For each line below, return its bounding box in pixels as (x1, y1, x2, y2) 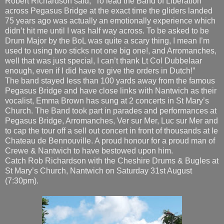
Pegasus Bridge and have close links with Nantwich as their (5, 43, 216, 52)
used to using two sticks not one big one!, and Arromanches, (5, 3, 216, 12)
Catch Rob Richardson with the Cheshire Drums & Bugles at (5, 113, 218, 122)
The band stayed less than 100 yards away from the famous (5, 33, 215, 42)
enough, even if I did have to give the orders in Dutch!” (5, 23, 195, 32)
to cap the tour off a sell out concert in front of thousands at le (5, 83, 218, 92)
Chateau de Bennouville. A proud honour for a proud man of (5, 93, 215, 102)
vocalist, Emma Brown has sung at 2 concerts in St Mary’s (5, 53, 209, 62)
